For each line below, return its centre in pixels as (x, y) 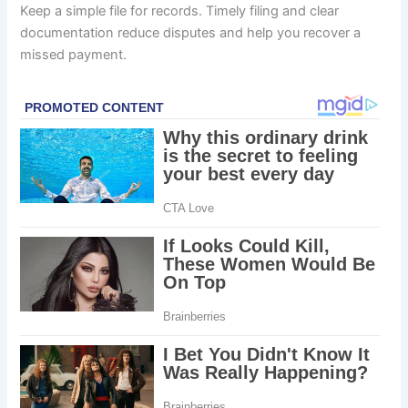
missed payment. (74, 55)
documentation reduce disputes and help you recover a (191, 33)
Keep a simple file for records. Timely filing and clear (180, 11)
